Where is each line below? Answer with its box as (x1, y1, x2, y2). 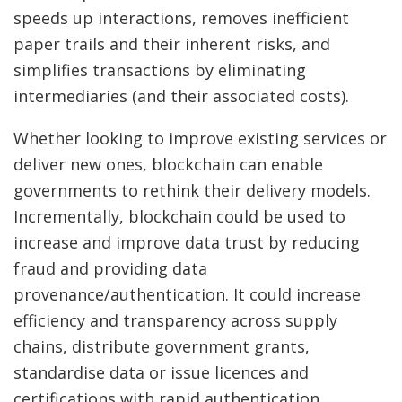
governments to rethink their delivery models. (13, 179, 371, 202)
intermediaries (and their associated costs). (13, 85, 354, 108)
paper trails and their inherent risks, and (13, 33, 330, 56)
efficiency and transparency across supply (13, 310, 337, 332)
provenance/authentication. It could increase (13, 284, 361, 306)
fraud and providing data (13, 258, 207, 280)
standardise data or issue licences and (13, 362, 309, 384)
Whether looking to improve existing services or (13, 127, 387, 150)
